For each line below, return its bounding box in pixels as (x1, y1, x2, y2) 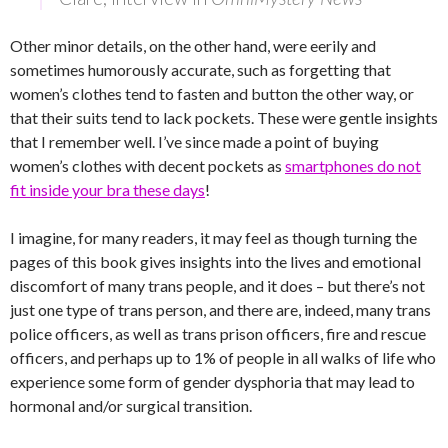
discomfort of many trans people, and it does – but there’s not (10, 276, 425, 295)
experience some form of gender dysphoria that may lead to (10, 372, 415, 391)
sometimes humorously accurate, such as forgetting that (10, 60, 391, 79)
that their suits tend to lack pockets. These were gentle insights (10, 108, 438, 127)
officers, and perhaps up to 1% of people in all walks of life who (10, 348, 436, 367)
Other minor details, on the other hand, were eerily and (10, 36, 376, 55)
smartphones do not (285, 156, 421, 175)
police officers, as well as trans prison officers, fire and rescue (10, 324, 426, 343)
